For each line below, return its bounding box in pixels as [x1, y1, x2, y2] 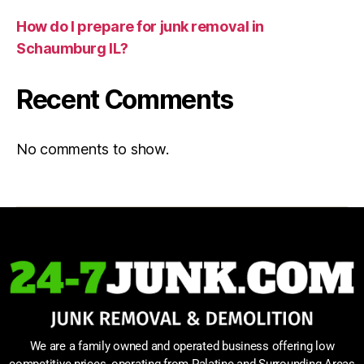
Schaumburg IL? [16, 39, 128, 57]
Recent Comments [16, 83, 234, 115]
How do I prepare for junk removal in [16, 17, 264, 35]
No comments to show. [16, 140, 169, 158]
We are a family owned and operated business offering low [29, 339, 335, 354]
